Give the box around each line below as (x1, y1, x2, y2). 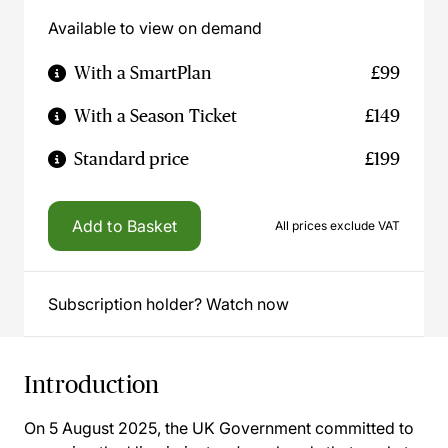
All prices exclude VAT (275, 218, 400, 233)
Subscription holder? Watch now (48, 294, 289, 314)
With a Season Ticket (74, 106, 237, 126)
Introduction (24, 371, 160, 398)
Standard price (74, 149, 189, 169)
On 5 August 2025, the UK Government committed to (24, 418, 414, 438)
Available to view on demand (48, 18, 262, 38)
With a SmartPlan (74, 63, 212, 83)
